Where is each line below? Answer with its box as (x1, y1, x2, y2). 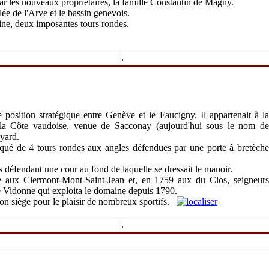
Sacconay (114, 121, 151, 131)
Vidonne (3, 186, 35, 196)
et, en (124, 175, 155, 185)
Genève (106, 110, 136, 120)
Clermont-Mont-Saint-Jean (23, 175, 124, 185)
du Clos (196, 175, 228, 185)
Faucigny (159, 110, 195, 120)
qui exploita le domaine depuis (35, 186, 156, 196)
